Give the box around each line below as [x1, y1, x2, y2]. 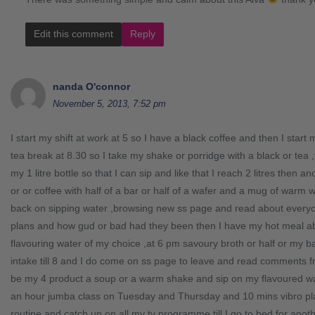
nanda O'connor [53, 80, 130, 92]
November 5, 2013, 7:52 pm [53, 98, 166, 109]
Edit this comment [34, 27, 113, 39]
